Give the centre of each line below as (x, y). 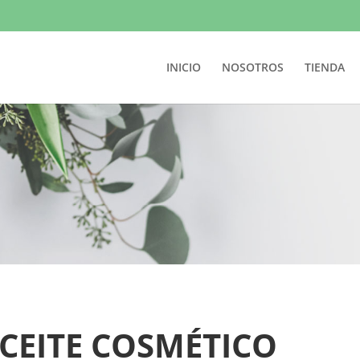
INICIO (183, 67)
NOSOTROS (252, 67)
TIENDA (324, 67)
